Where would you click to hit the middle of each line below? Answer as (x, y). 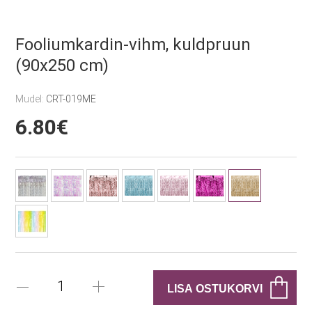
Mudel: (31, 99)
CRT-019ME (71, 99)
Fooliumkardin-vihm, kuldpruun (133, 45)
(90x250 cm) (62, 65)
